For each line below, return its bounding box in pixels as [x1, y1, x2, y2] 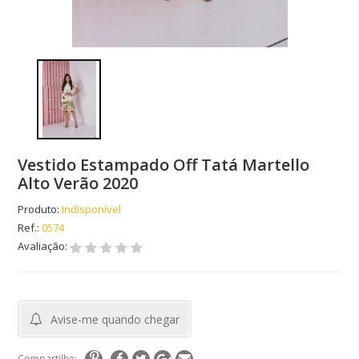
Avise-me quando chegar [50, 312, 180, 328]
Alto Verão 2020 [18, 172, 139, 195]
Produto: [18, 202, 60, 217]
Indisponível [62, 202, 122, 217]
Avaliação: [18, 239, 71, 254]
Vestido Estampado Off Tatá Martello [18, 154, 310, 176]
